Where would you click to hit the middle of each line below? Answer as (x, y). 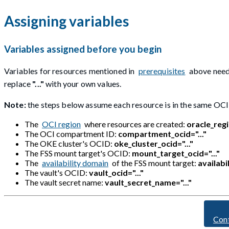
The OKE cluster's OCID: (69, 143)
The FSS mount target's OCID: (78, 153)
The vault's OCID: (57, 172)
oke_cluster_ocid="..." (154, 143)
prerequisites (162, 71)
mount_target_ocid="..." (176, 153)
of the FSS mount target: (154, 163)
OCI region (61, 124)
